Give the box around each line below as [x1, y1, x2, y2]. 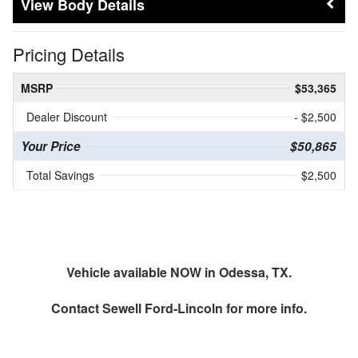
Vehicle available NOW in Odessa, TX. [66, 263, 292, 282]
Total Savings [26, 167, 94, 184]
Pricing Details [13, 42, 125, 67]
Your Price [21, 137, 81, 156]
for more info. [223, 299, 307, 318]
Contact [51, 299, 102, 318]
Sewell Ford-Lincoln [102, 299, 223, 318]
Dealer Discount [26, 109, 107, 125]
